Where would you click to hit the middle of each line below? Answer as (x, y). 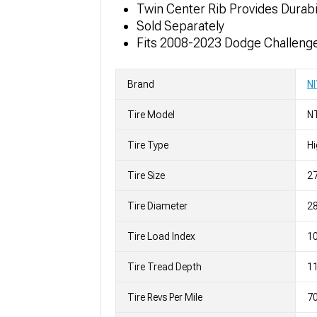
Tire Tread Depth (165, 266)
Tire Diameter (157, 206)
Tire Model (151, 114)
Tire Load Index (161, 236)
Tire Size (146, 175)
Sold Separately (180, 25)
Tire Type (148, 145)
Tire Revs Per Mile (165, 297)
